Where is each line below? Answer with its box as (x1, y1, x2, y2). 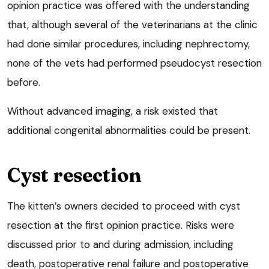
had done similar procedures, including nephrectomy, (7, 37, 250, 51)
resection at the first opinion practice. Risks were (7, 219, 234, 232)
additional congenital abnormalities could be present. (7, 124, 250, 138)
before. (7, 76, 40, 89)
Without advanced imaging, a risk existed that (7, 104, 218, 118)
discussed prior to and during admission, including (7, 238, 234, 252)
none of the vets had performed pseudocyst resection (7, 56, 262, 70)
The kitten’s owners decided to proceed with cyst (7, 199, 240, 213)
